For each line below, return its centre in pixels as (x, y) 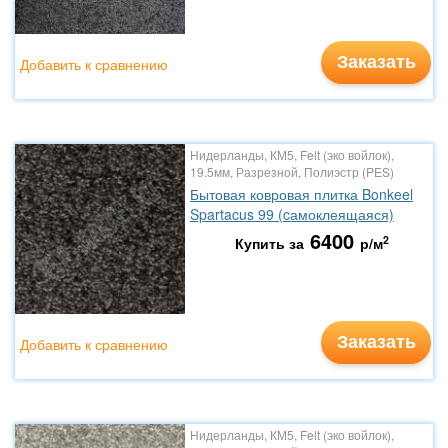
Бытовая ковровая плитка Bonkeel (301, 194)
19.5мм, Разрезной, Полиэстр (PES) (292, 171)
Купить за (269, 243)
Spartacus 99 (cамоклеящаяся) (292, 214)
